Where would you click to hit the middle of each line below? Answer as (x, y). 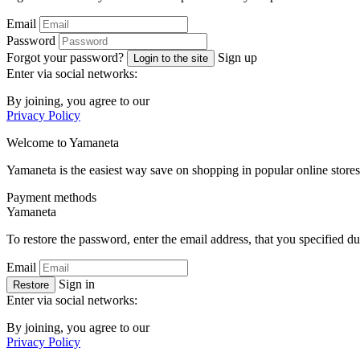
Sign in (77, 284)
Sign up (237, 58)
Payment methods (51, 198)
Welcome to (38, 143)
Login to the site (171, 59)
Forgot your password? (65, 58)
